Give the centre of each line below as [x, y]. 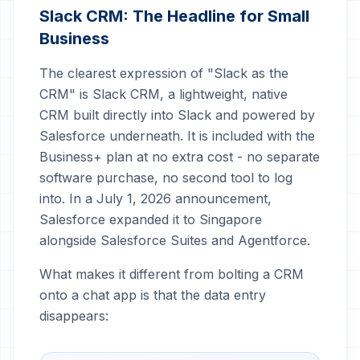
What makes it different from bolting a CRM [172, 274]
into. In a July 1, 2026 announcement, [155, 198]
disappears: [74, 316]
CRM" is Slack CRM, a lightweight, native [164, 94]
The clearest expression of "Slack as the [164, 73]
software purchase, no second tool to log [166, 178]
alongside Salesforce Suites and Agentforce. [175, 240]
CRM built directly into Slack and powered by [177, 115]
